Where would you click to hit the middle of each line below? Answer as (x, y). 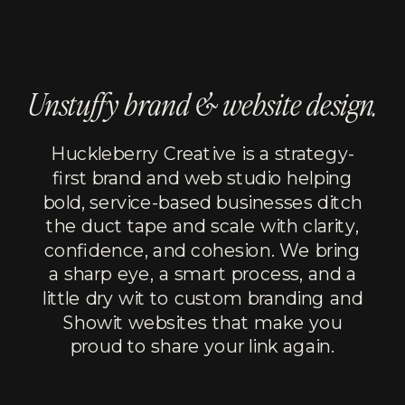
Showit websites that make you (202, 323)
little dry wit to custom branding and (202, 298)
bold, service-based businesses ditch (202, 202)
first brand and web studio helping (202, 178)
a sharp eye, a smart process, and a (202, 275)
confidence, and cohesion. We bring (202, 250)
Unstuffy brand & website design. (202, 106)
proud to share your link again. (202, 347)
